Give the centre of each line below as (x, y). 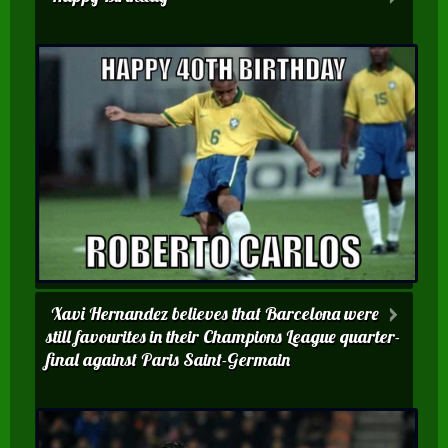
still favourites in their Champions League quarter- (223, 337)
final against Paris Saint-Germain (168, 360)
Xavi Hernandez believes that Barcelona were (215, 314)
